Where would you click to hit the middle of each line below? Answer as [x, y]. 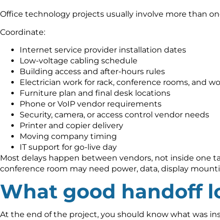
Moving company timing [68, 137]
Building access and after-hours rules [92, 72]
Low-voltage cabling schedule [79, 61]
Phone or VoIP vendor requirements [91, 104]
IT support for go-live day [68, 147]
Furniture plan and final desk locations [95, 93]
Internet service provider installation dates [103, 50]
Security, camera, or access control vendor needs [114, 115]
